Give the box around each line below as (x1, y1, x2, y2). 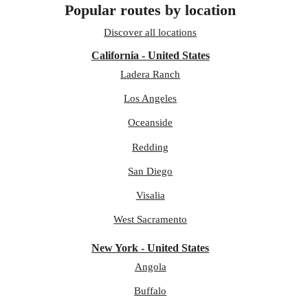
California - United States (91, 49, 210, 61)
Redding (132, 140, 169, 153)
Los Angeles (124, 91, 177, 104)
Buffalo (134, 285, 167, 297)
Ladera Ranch (120, 67, 181, 80)
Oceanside (128, 115, 173, 128)
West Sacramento (113, 212, 188, 225)
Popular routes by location (65, 1, 236, 19)
